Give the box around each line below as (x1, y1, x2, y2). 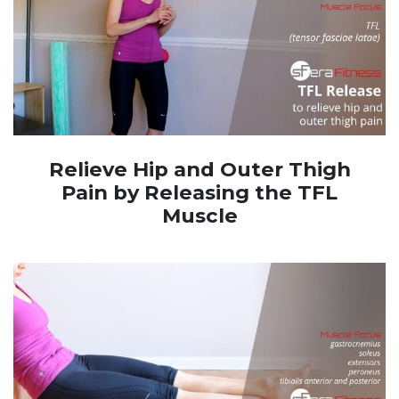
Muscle (161, 203, 238, 229)
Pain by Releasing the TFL (61, 180, 338, 206)
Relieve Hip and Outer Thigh (48, 157, 351, 183)
